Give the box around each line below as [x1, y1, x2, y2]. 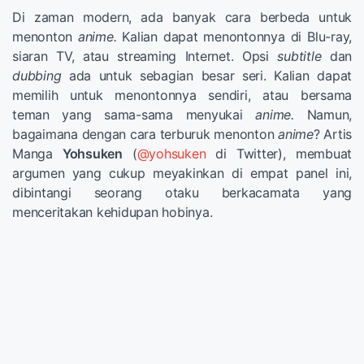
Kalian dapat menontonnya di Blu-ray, [116, 28, 353, 45]
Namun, [306, 106, 353, 123]
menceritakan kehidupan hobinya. [12, 203, 213, 220]
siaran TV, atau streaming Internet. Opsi [12, 47, 278, 64]
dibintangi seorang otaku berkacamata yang [12, 184, 352, 201]
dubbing [12, 67, 62, 84]
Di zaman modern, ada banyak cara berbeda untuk [12, 8, 352, 25]
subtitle [277, 47, 322, 64]
